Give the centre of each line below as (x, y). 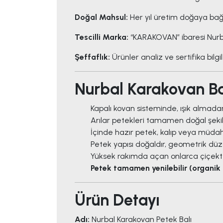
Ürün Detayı (117, 200)
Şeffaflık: (92, 57)
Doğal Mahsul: (101, 17)
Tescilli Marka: (102, 37)
